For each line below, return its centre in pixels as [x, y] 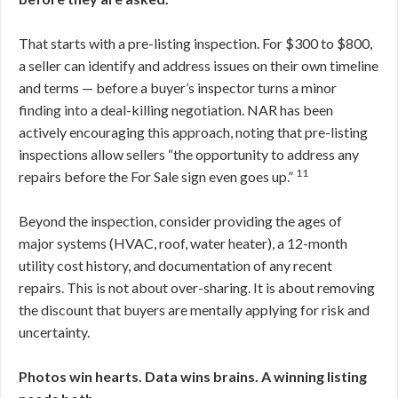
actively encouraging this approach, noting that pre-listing [193, 132]
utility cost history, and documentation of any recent [175, 265]
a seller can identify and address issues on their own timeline [199, 65]
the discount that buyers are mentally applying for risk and [194, 310]
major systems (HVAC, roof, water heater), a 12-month [183, 243]
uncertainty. [54, 332]
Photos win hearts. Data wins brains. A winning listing [193, 376]
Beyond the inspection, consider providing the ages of [180, 221]
